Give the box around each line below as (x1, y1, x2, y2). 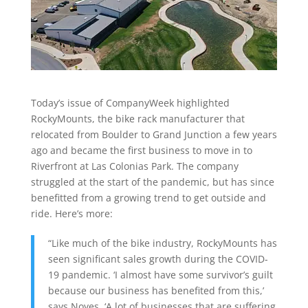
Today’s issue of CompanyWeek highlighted (30, 96, 230, 109)
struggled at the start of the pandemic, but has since (30, 175, 274, 188)
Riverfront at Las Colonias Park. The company (30, 159, 239, 173)
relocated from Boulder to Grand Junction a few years (30, 127, 277, 141)
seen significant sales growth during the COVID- (47, 252, 268, 265)
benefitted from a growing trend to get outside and (30, 190, 266, 204)
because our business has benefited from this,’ (47, 283, 264, 297)
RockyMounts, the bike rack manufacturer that (30, 111, 245, 125)
